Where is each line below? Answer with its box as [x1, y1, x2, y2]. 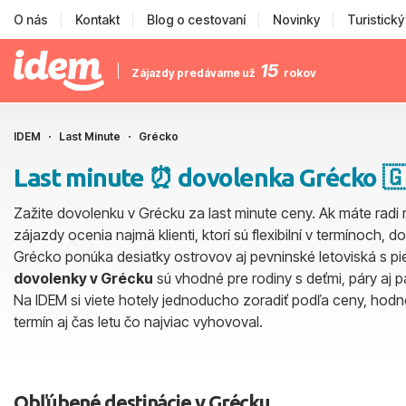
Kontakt [75, 12, 120, 27]
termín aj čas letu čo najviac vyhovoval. [14, 313, 263, 331]
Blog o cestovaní [147, 12, 246, 27]
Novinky [273, 12, 320, 27]
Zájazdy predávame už [131, 66, 256, 80]
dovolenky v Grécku [14, 269, 153, 287]
